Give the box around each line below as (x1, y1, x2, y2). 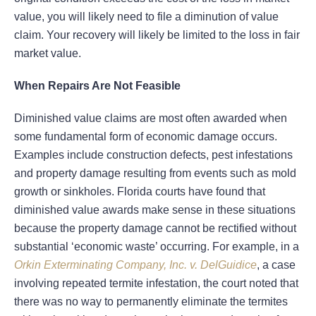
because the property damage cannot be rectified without (14, 222, 296, 235)
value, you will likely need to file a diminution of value (14, 11, 279, 23)
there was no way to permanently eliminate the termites (14, 296, 288, 308)
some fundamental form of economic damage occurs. (14, 130, 277, 143)
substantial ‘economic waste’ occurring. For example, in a (14, 241, 299, 253)
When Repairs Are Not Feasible (14, 80, 181, 92)
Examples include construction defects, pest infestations (14, 149, 293, 162)
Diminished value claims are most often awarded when (14, 112, 287, 125)
